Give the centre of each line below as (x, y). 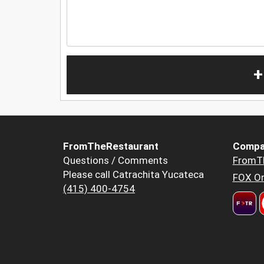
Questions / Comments (115, 161)
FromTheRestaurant (111, 146)
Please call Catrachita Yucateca (133, 175)
